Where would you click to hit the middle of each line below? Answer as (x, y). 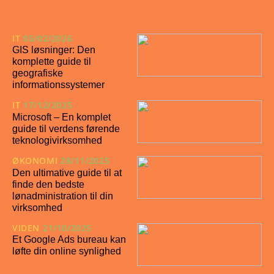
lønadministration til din (63, 196)
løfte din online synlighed (67, 251)
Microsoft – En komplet (61, 117)
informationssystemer (58, 85)
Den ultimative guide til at (67, 172)
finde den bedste (48, 184)
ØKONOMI (35, 161)
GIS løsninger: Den (54, 50)
